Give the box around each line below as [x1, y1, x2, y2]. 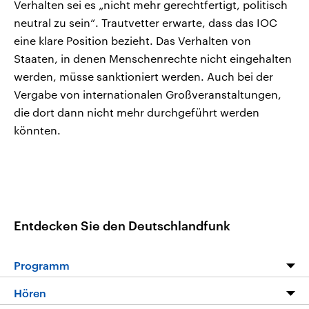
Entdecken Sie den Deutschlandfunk [14, 217, 230, 233]
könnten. [14, 123, 61, 137]
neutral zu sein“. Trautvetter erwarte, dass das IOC [14, 16, 277, 30]
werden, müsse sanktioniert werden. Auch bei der [14, 70, 273, 83]
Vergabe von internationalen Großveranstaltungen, [14, 88, 281, 101]
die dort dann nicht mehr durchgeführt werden [14, 106, 259, 119]
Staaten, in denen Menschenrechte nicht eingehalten [14, 52, 292, 66]
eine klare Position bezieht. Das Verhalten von [14, 34, 251, 48]
